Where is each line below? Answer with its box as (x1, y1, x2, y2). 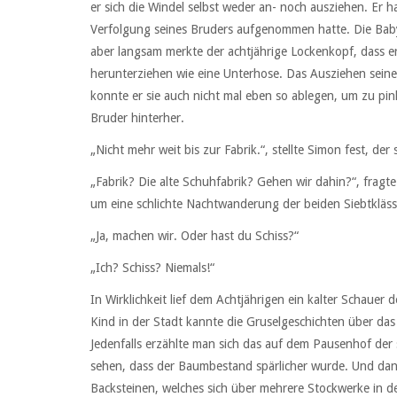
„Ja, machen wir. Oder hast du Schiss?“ (90, 229, 299, 244)
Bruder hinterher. (90, 110, 184, 125)
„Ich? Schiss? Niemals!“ (90, 261, 214, 276)
